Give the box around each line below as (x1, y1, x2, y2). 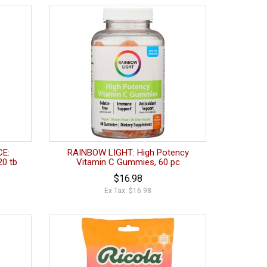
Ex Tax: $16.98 (104, 187, 152, 195)
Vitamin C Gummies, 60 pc (76, 157, 180, 168)
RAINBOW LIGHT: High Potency (67, 147, 189, 159)
